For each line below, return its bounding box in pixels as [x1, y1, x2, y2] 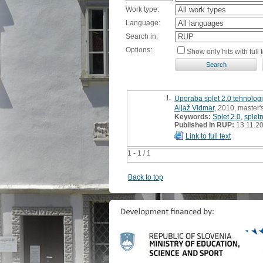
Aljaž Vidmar [174, 103, 214, 112]
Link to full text [186, 131, 231, 140]
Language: [126, 18, 160, 27]
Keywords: [174, 112, 211, 121]
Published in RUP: [174, 120, 234, 129]
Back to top [128, 173, 163, 181]
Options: [126, 45, 152, 54]
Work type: [126, 5, 159, 14]
